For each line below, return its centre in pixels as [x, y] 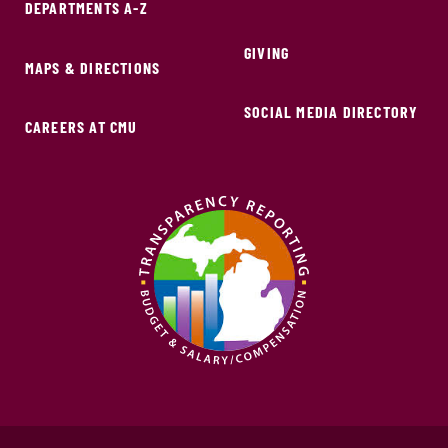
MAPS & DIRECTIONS [92, 67]
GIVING [267, 52]
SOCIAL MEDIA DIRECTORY [331, 111]
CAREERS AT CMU [81, 126]
